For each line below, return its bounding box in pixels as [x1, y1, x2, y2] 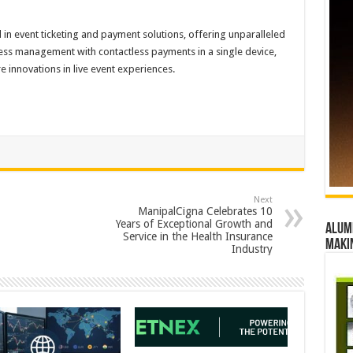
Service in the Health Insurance [122, 230, 273, 243]
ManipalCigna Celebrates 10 [137, 205, 273, 217]
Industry [231, 243, 273, 255]
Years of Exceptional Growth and [115, 217, 273, 230]
